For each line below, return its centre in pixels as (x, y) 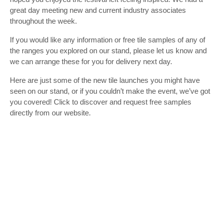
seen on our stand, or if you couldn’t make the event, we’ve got (110, 91)
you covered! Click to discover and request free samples (101, 102)
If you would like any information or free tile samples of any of (108, 40)
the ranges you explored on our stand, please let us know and (108, 51)
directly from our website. (50, 113)
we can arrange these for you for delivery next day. (91, 62)
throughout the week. (43, 21)
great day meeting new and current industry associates (98, 10)
